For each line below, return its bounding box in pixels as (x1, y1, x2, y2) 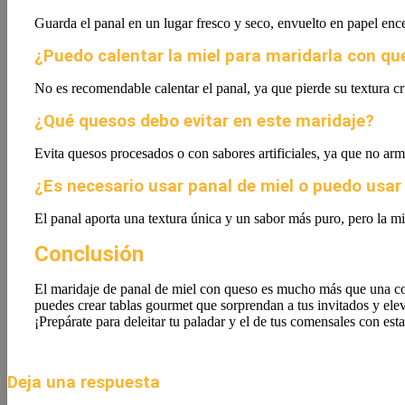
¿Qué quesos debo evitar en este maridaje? (34, 111, 374, 131)
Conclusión (34, 241, 144, 267)
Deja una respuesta (7, 372, 160, 392)
